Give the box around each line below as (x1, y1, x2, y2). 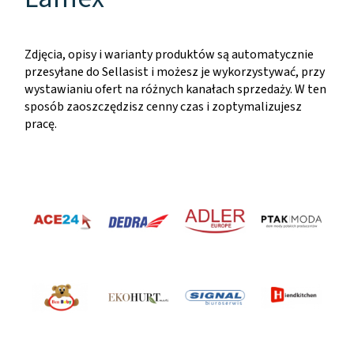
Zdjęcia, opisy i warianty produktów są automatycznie (24, 46, 314, 63)
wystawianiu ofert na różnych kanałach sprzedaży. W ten (24, 81, 326, 98)
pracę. (24, 115, 57, 133)
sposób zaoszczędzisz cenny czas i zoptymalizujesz (24, 98, 302, 115)
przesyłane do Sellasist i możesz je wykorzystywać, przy (24, 63, 325, 81)
